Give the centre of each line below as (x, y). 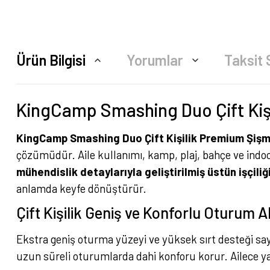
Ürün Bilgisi (51, 60)
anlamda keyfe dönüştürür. (81, 188)
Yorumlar (155, 60)
